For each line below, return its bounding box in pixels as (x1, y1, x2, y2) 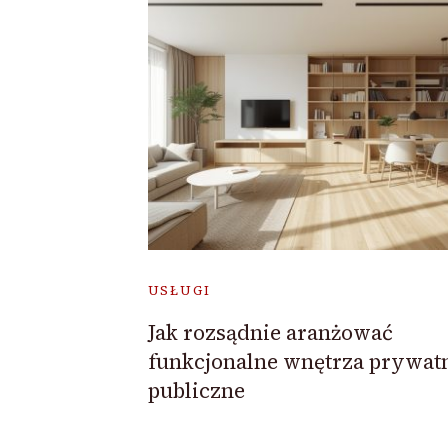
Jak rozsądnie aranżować (147, 317, 393, 347)
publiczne (147, 375, 245, 405)
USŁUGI (147, 281, 211, 299)
